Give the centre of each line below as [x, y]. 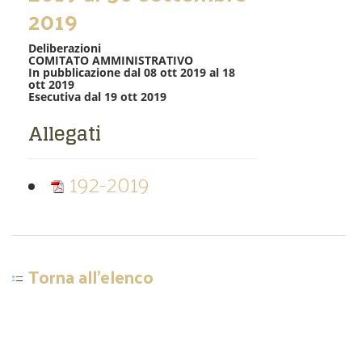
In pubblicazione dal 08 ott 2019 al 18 [132, 72]
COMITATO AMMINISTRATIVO [111, 60]
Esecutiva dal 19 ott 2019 [97, 97]
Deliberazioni [65, 48]
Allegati [65, 134]
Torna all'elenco [91, 276]
